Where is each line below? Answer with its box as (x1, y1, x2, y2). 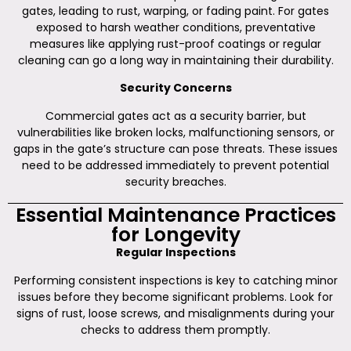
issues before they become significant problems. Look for (18, 288, 333, 305)
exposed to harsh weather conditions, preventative (35, 19, 316, 35)
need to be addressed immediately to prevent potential (22, 157, 329, 173)
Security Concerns (119, 80, 232, 96)
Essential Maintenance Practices (15, 201, 336, 230)
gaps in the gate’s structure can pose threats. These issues (13, 140, 338, 157)
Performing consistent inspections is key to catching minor (13, 272, 338, 288)
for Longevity (110, 221, 241, 249)
